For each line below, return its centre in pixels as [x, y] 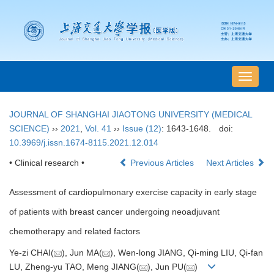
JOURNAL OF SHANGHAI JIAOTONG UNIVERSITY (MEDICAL [131, 115]
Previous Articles [162, 163]
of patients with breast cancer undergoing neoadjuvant [114, 212]
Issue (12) [142, 129]
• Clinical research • [47, 163]
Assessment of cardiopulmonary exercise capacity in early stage [133, 192]
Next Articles [231, 163]
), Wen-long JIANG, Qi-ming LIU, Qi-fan [187, 253]
